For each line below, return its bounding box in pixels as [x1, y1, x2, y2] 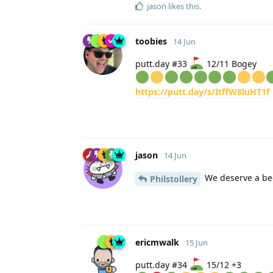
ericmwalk [135, 236, 179, 249]
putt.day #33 [135, 58, 190, 70]
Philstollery [150, 173, 197, 185]
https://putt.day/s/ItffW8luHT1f [135, 86, 269, 98]
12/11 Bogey [204, 58, 257, 70]
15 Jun [185, 237, 208, 249]
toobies [135, 35, 167, 48]
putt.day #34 [135, 259, 190, 271]
